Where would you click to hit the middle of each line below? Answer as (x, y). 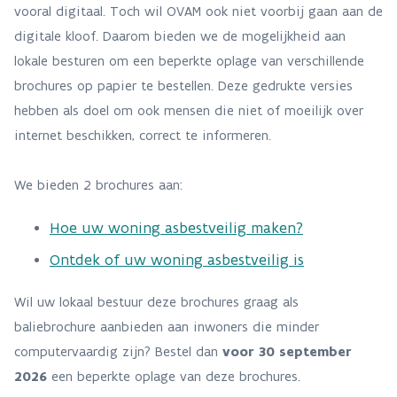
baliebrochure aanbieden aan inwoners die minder (167, 326)
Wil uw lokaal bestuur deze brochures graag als (156, 301)
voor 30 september (287, 351)
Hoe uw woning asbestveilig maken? (176, 227)
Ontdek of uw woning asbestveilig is (177, 259)
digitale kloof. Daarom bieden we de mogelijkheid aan (180, 35)
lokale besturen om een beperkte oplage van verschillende (189, 60)
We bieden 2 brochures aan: (101, 184)
